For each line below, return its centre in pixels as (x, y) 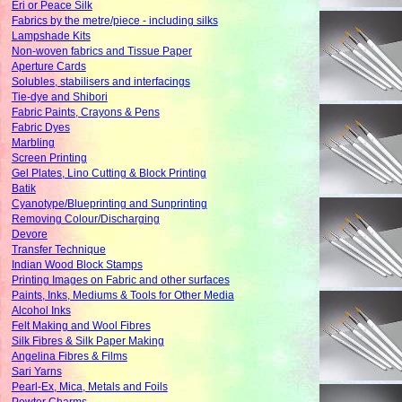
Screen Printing (49, 158)
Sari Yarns (36, 372)
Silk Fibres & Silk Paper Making (87, 341)
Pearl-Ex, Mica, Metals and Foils (89, 387)
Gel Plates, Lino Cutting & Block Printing (109, 174)
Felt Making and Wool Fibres (81, 326)
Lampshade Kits (51, 36)
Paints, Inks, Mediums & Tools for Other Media (122, 296)
